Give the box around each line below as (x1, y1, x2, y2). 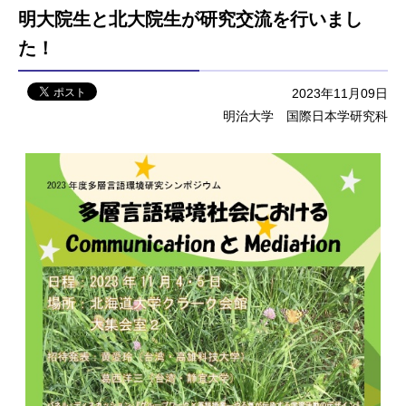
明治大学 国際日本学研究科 (223, 108, 388, 123)
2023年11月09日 (292, 85, 388, 101)
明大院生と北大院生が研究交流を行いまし (18, 7, 362, 30)
